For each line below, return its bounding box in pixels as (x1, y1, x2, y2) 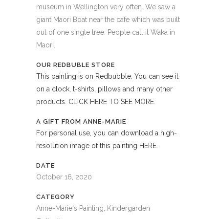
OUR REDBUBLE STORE (36, 61, 115, 69)
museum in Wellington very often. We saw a (36, 3, 175, 11)
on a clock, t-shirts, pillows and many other (36, 85, 173, 93)
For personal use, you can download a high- (36, 129, 177, 137)
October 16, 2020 (36, 173, 92, 181)
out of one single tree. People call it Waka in (36, 28, 175, 37)
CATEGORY (36, 193, 75, 201)
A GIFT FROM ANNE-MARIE (36, 118, 126, 126)
